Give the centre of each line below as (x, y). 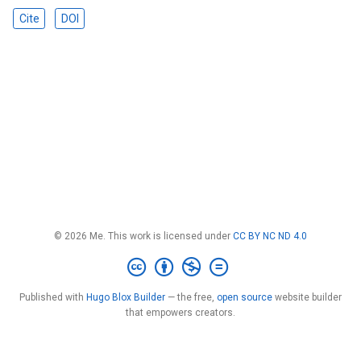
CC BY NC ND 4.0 (270, 236)
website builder (307, 297)
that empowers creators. (180, 313)
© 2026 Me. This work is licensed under (143, 236)
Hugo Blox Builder (126, 297)
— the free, (191, 297)
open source (245, 297)
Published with (53, 297)
